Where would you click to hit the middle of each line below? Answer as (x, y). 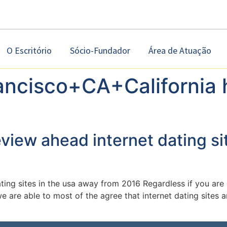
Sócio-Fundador (100, 50)
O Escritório (29, 50)
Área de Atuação (180, 50)
